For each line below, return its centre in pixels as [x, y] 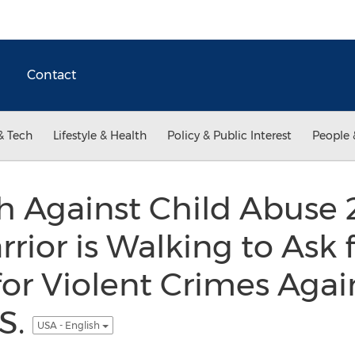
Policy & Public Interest [229, 136]
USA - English [69, 325]
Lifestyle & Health [100, 136]
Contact [52, 75]
